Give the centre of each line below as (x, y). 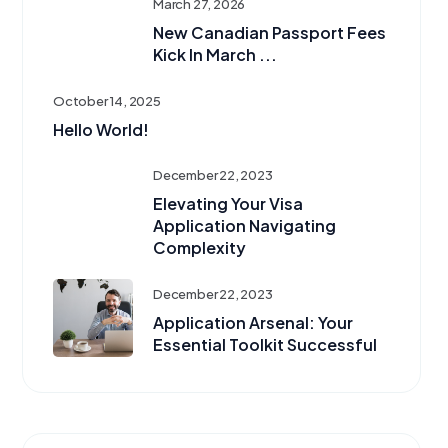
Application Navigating (244, 226)
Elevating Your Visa (228, 204)
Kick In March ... (215, 55)
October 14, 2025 (107, 101)
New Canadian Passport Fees (269, 33)
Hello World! (101, 130)
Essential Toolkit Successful (265, 345)
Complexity (199, 248)
